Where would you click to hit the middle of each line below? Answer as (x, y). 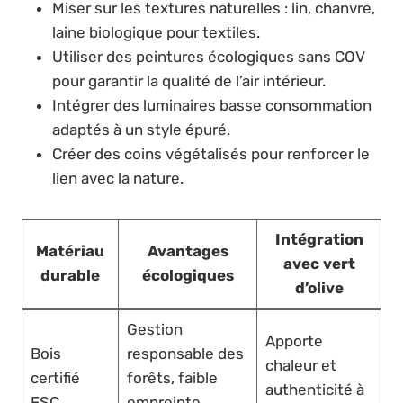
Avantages (188, 251)
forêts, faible (172, 378)
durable (70, 276)
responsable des (185, 354)
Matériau (70, 251)
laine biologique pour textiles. (156, 33)
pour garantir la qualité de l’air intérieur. (189, 81)
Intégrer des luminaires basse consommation (212, 106)
